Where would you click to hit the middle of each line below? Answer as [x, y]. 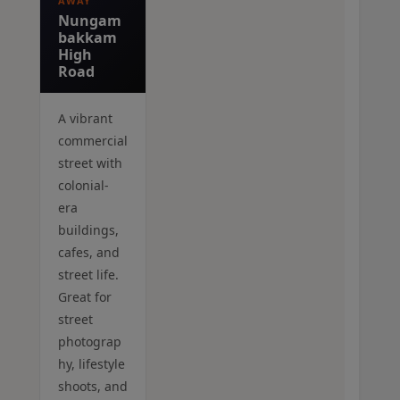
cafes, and [89, 253]
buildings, [88, 230]
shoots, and [93, 387]
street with [90, 163]
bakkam [87, 38]
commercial [93, 141]
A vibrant [85, 119]
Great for [85, 297]
